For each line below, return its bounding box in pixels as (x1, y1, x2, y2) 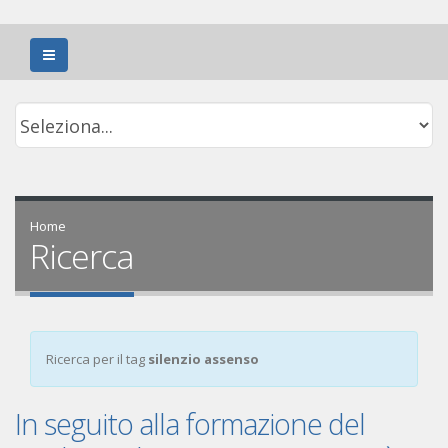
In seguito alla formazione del (15, 404, 365, 444)
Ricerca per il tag (46, 350, 148, 369)
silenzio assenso (148, 350, 259, 369)
